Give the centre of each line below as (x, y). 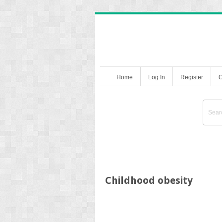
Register (192, 77)
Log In (157, 77)
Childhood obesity (149, 180)
